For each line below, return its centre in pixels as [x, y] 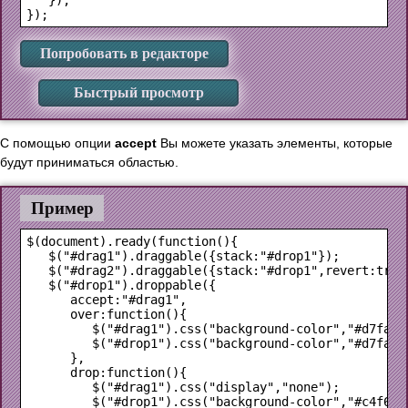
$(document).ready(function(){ [132, 241]
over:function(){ [107, 314]
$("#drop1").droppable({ [121, 285]
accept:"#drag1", [107, 299]
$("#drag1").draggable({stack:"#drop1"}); [183, 255]
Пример [62, 208]
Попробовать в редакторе [124, 54]
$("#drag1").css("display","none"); [183, 387]
